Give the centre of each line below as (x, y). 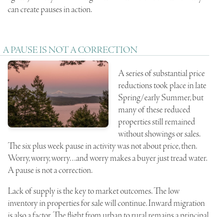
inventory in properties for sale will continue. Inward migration (106, 203)
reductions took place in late (162, 85)
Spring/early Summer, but (161, 98)
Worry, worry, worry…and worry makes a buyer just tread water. (107, 158)
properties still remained (157, 122)
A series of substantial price (162, 73)
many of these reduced (154, 110)
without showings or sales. (159, 134)
